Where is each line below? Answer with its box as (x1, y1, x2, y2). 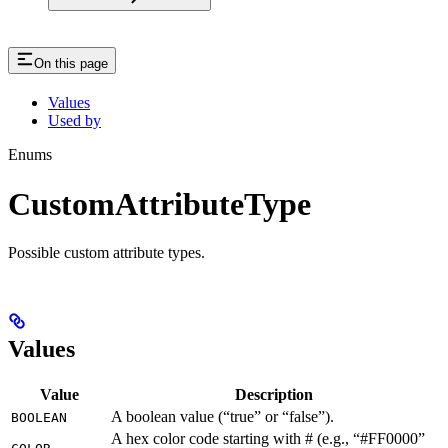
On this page (34, 56, 108, 72)
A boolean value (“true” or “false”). (111, 407, 334, 425)
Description (235, 385, 313, 403)
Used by (48, 112, 101, 130)
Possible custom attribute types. (8, 244, 205, 261)
